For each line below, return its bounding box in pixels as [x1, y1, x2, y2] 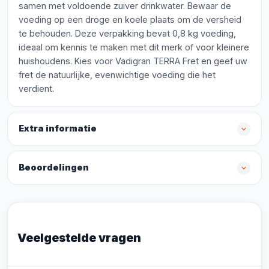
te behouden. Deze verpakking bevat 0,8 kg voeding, [19, 28, 236, 38]
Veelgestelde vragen [17, 231, 141, 245]
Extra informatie [19, 123, 97, 134]
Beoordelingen [19, 162, 89, 173]
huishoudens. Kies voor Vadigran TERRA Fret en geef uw [19, 56, 247, 66]
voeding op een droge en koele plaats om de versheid [19, 14, 241, 25]
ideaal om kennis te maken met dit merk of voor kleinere [19, 42, 249, 52]
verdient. [19, 83, 54, 94]
